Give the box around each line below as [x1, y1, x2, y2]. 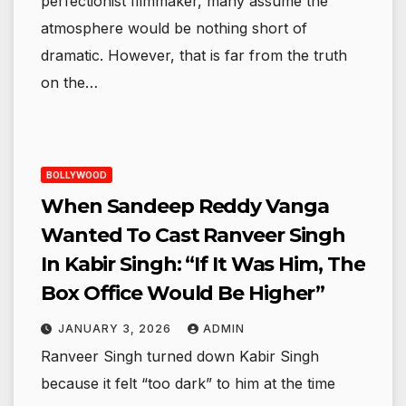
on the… [41, 73, 98, 92]
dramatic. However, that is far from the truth [41, 46, 347, 65]
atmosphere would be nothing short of [41, 19, 307, 38]
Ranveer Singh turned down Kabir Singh [41, 347, 319, 366]
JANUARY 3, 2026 [58, 322, 175, 336]
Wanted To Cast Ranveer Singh [41, 223, 346, 248]
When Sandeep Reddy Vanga [41, 194, 329, 219]
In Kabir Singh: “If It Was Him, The [41, 252, 365, 277]
